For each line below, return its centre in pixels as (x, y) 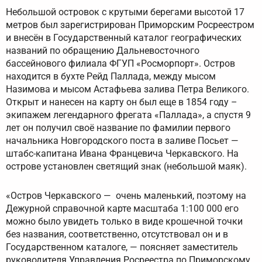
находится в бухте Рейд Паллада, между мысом (111, 77)
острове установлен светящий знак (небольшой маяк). (126, 167)
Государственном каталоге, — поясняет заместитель (122, 247)
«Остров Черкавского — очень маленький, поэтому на (126, 196)
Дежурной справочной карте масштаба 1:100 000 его (122, 209)
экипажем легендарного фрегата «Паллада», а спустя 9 (128, 115)
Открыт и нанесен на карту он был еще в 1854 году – (122, 102)
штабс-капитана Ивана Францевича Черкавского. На (122, 154)
